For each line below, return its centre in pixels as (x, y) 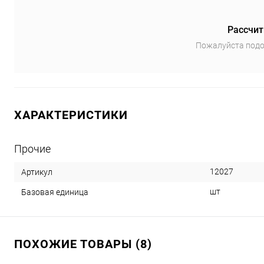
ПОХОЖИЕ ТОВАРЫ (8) (83, 244)
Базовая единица (55, 192)
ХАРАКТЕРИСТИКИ (71, 115)
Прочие (32, 148)
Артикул (37, 172)
